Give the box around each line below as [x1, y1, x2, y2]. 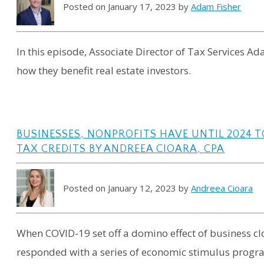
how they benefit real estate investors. [16, 64, 192, 78]
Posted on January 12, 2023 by [63, 181, 192, 194]
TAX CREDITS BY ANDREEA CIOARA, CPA [16, 143, 225, 156]
